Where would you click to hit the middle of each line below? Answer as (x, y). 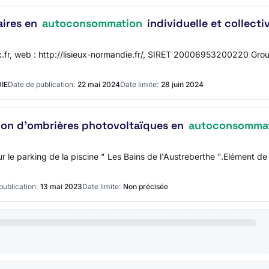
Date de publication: (41, 84)
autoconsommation (92, 23)
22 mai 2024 (99, 84)
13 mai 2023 (61, 186)
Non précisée (146, 186)
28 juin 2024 (182, 84)
